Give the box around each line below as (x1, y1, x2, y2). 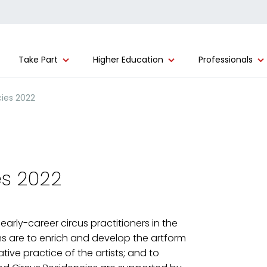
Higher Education (93, 54, 163, 66)
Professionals (198, 54, 253, 66)
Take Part (18, 54, 58, 66)
